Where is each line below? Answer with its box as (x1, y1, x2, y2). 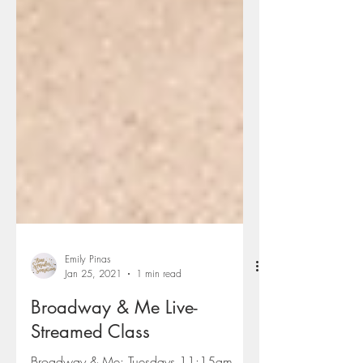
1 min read (136, 325, 181, 339)
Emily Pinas (65, 310, 111, 324)
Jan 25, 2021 (65, 325, 122, 339)
